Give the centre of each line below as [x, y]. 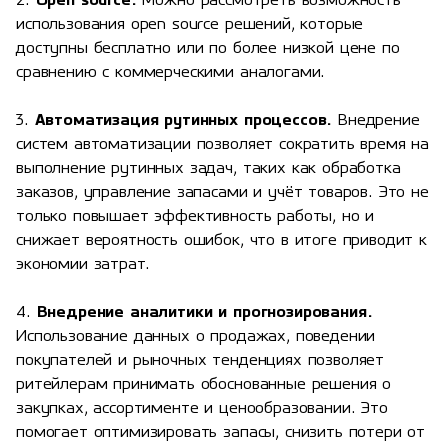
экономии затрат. [83, 264]
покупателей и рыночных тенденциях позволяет [200, 360]
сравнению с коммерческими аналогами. [171, 72]
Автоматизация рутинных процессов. [183, 120]
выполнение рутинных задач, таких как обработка [208, 168]
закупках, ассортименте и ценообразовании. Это [202, 408]
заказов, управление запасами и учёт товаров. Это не [222, 192]
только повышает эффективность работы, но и [195, 216]
